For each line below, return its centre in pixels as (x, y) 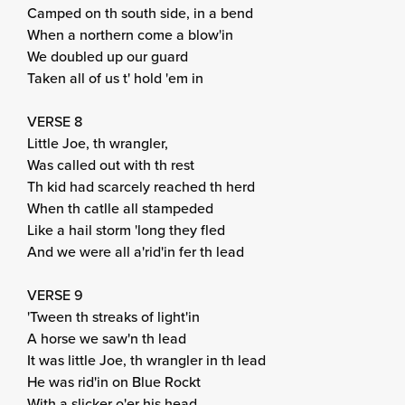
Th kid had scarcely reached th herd (141, 186)
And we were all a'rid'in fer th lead (136, 251)
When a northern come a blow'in (130, 34)
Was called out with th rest (111, 165)
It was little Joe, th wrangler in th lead (146, 360)
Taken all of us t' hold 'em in (115, 78)
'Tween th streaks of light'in (113, 316)
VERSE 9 (55, 295)
